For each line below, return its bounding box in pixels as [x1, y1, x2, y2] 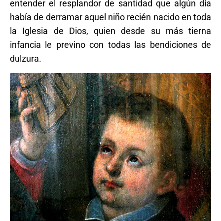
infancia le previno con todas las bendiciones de [10, 39, 211, 50]
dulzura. [10, 53, 41, 64]
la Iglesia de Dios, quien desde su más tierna [10, 26, 211, 36]
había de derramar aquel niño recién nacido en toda [10, 12, 211, 22]
